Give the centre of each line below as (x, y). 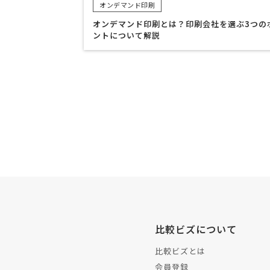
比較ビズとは (180, 251)
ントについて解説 (127, 36)
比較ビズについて (196, 229)
